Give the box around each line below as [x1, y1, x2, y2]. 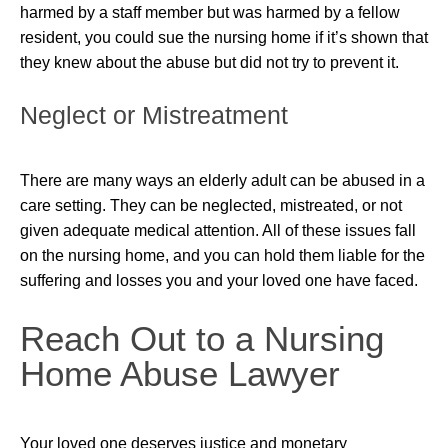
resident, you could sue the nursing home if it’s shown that [20, 29, 428, 46]
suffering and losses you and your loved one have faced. [20, 272, 418, 289]
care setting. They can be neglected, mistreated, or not [20, 197, 402, 214]
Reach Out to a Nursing [20, 319, 384, 358]
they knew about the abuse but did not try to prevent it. [20, 54, 399, 71]
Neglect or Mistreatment [20, 101, 288, 129]
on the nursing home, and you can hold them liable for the [20, 247, 425, 264]
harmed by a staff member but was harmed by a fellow [20, 4, 400, 21]
